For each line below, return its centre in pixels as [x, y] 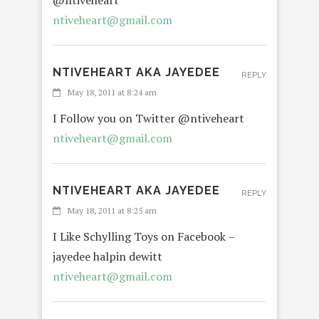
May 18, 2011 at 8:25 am [112, 211]
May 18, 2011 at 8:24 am [112, 93]
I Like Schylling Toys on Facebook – [143, 237]
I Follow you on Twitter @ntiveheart [148, 119]
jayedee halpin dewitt [108, 257]
